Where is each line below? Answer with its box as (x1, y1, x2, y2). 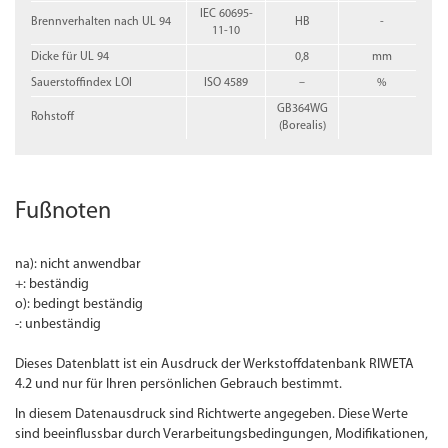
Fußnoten (15, 199, 112, 224)
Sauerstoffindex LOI (31, 76, 133, 89)
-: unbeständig (15, 316, 102, 332)
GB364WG (276, 102, 328, 115)
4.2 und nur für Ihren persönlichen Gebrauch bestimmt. (15, 376, 343, 392)
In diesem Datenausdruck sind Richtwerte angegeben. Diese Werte (15, 406, 409, 422)
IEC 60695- (199, 7, 253, 20)
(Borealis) (278, 119, 326, 132)
